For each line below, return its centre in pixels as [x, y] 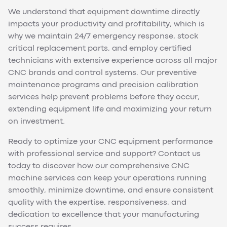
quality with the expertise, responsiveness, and [97, 203]
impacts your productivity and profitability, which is [106, 25]
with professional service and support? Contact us [104, 154]
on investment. [36, 122]
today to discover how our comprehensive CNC [99, 166]
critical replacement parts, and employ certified [100, 49]
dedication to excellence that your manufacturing [104, 215]
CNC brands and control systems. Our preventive [102, 73]
